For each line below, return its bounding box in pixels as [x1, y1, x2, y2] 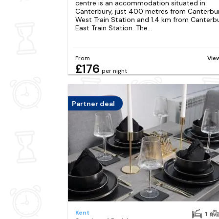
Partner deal [71, 99, 115, 108]
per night [101, 67, 127, 75]
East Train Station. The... [75, 23, 152, 32]
